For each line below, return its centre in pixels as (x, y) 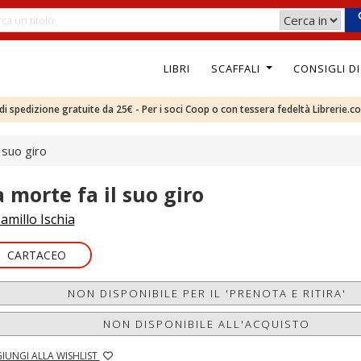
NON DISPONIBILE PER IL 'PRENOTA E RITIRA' (207, 293)
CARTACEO (36, 255)
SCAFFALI (237, 68)
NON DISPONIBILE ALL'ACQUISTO (207, 324)
